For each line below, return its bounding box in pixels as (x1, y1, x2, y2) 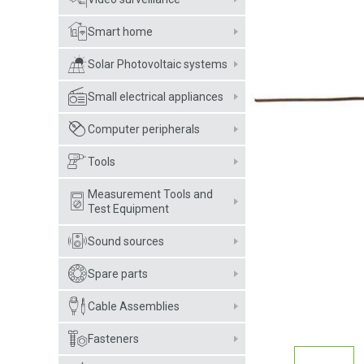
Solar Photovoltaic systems (88, 58, 227, 71)
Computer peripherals (88, 123, 200, 136)
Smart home (88, 25, 153, 38)
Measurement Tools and (88, 188, 213, 201)
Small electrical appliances (88, 90, 223, 103)
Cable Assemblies (88, 300, 180, 313)
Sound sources (88, 235, 164, 248)
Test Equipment (88, 202, 169, 215)
